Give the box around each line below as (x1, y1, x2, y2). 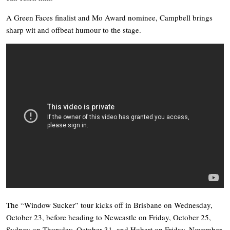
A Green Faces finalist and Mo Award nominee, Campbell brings (6, 12, 213, 23)
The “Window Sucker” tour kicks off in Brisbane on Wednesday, (6, 199, 213, 210)
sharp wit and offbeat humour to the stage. (6, 24, 141, 35)
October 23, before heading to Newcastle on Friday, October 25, (6, 212, 211, 222)
